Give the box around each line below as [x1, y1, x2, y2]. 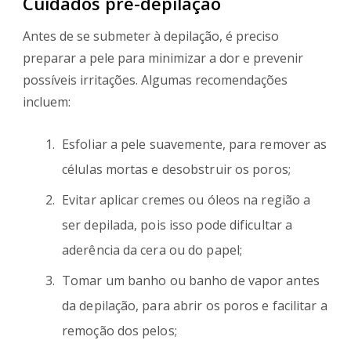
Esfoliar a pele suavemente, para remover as [62, 135, 327, 153]
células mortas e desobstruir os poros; [62, 160, 291, 178]
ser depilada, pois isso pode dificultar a [62, 215, 293, 233]
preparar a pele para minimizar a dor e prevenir [23, 49, 303, 67]
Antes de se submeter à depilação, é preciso [23, 27, 279, 45]
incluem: [23, 92, 71, 110]
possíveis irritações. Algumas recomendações [23, 71, 288, 89]
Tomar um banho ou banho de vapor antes [62, 271, 320, 289]
